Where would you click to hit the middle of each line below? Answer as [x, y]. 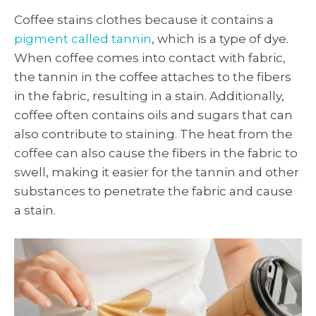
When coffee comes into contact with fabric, [150, 58]
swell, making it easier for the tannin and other [157, 172]
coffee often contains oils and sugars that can [153, 115]
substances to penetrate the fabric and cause [153, 192]
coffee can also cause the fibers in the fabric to [156, 153]
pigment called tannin [83, 39]
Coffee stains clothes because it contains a [144, 20]
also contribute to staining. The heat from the [153, 134]
